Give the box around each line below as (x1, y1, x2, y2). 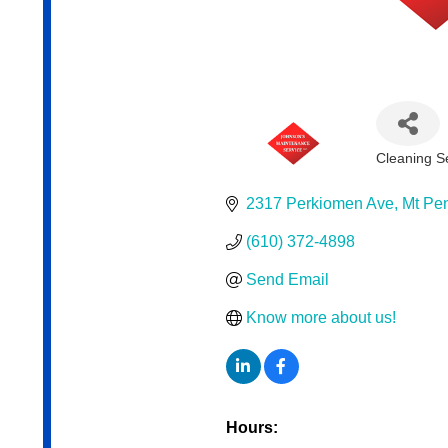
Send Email (245, 271, 329, 289)
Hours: (225, 419, 278, 437)
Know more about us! (245, 309, 396, 327)
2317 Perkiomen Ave (245, 195, 394, 213)
